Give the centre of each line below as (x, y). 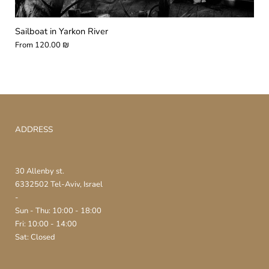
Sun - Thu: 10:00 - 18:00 (58, 210)
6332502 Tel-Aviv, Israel (59, 184)
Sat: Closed (35, 237)
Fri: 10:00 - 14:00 (46, 224)
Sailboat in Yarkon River (62, 32)
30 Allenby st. (40, 171)
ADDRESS (34, 129)
